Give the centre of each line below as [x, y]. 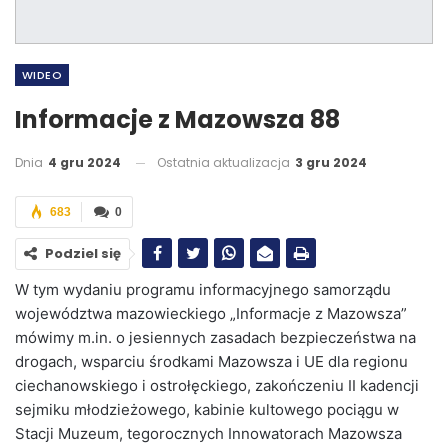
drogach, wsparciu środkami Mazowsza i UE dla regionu [211, 362]
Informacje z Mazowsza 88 [177, 120]
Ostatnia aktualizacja [225, 163]
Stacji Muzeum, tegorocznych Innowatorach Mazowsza [208, 434]
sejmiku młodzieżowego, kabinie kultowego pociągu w [207, 410]
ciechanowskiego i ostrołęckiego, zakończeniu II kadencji [217, 386]
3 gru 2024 [331, 163]
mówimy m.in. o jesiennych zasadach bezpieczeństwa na [215, 338]
